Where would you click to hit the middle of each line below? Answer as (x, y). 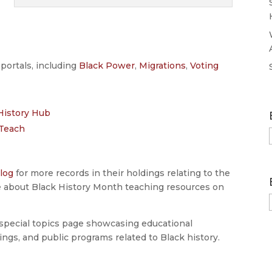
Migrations (163, 65)
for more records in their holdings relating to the (122, 173)
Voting (205, 65)
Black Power (107, 65)
